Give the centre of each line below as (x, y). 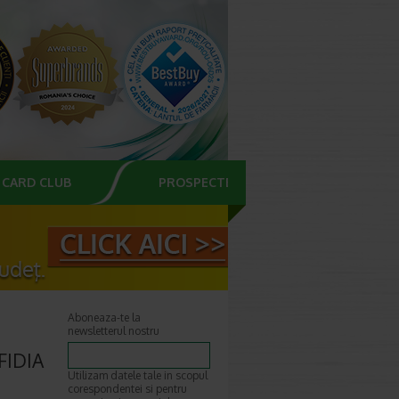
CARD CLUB (37, 182)
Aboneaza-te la (104, 318)
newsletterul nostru (114, 331)
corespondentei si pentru (127, 389)
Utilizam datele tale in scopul (138, 375)
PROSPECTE (195, 182)
